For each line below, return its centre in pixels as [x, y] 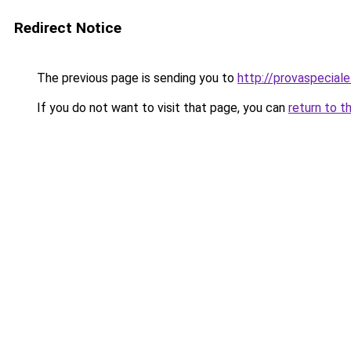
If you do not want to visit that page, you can [161, 108]
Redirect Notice [68, 28]
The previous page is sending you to [136, 78]
